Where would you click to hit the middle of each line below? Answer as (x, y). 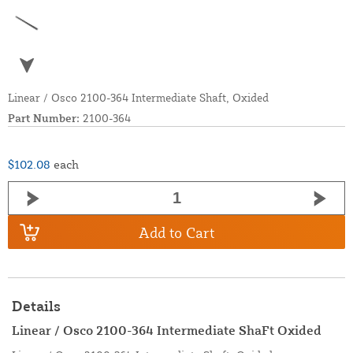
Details (36, 306)
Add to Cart (176, 232)
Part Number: (44, 118)
